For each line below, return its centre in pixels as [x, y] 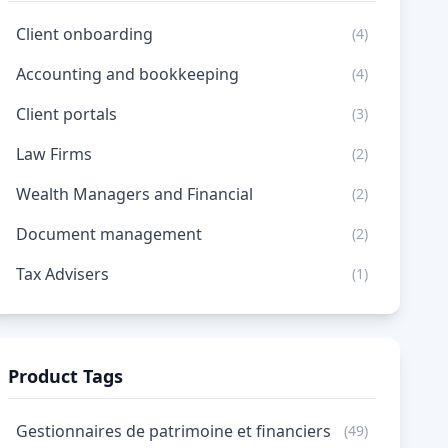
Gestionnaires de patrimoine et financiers [173, 431]
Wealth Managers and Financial [134, 194]
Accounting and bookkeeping [127, 74]
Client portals [66, 114]
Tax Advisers [62, 274]
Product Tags [65, 376]
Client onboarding [84, 34]
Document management [109, 234]
